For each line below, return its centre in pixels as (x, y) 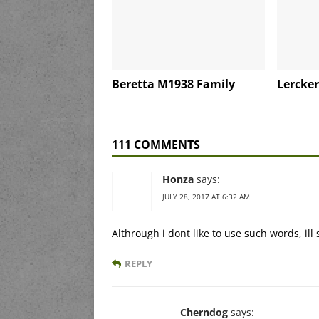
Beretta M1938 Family (173, 84)
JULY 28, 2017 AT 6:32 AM (206, 196)
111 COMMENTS (156, 144)
